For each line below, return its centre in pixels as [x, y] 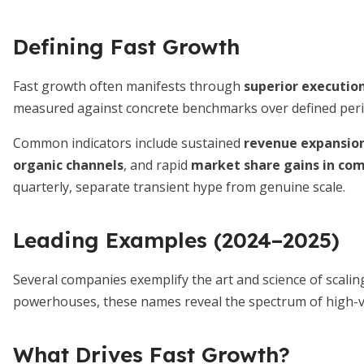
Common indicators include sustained [128, 143]
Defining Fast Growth [126, 47]
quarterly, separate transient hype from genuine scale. [179, 187]
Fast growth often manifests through [128, 86]
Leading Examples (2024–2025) [176, 240]
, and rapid [157, 165]
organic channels [68, 165]
